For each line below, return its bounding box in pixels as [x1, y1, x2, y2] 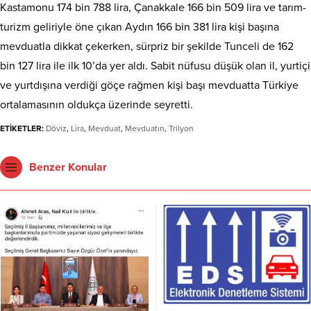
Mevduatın [125, 123, 165, 133]
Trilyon [169, 123, 194, 133]
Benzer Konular [29, 160, 107, 174]
